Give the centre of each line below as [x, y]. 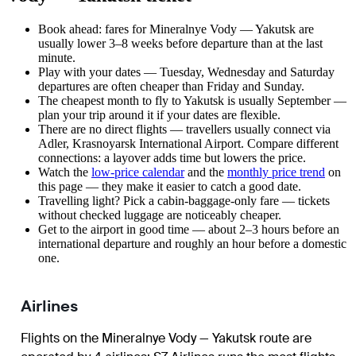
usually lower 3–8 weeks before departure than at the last [180, 44]
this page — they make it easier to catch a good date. [170, 187]
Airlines [49, 306]
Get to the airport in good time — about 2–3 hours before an [189, 230]
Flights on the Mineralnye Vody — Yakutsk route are [166, 339]
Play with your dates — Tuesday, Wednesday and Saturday [186, 72]
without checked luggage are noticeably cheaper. [160, 215]
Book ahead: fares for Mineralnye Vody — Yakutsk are [176, 29]
